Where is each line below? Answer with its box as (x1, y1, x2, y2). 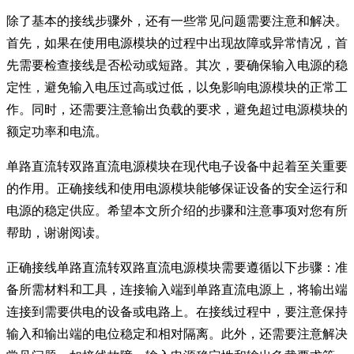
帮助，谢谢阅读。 (6, 225, 107, 239)
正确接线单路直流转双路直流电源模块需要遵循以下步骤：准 (6, 260, 348, 274)
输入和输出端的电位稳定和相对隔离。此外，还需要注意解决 (6, 326, 348, 341)
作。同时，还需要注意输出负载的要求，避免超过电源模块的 (6, 102, 348, 116)
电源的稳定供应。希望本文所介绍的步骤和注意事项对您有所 (6, 203, 348, 217)
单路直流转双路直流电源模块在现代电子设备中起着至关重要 (6, 159, 348, 173)
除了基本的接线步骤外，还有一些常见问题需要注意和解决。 (6, 13, 348, 28)
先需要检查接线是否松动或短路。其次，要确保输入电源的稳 (6, 58, 348, 72)
